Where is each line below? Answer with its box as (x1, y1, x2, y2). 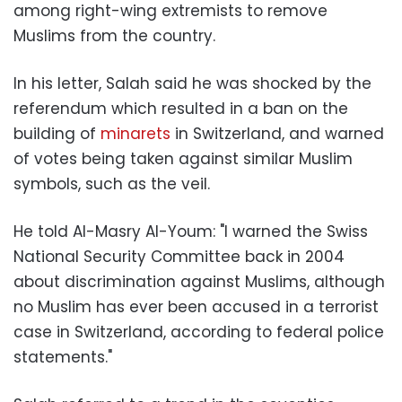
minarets (100, 123, 175, 144)
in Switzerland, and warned (175, 123, 384, 144)
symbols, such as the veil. (13, 173, 210, 195)
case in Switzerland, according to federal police (13, 321, 384, 343)
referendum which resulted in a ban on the (13, 98, 348, 119)
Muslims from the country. (13, 25, 215, 47)
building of (13, 123, 100, 144)
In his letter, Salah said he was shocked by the (13, 73, 371, 94)
